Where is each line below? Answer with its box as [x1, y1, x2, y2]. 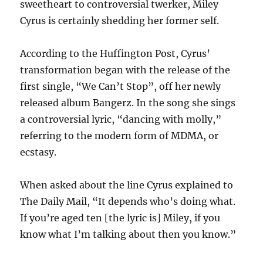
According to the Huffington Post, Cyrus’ [20, 48, 211, 59]
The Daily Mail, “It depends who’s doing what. [20, 195, 236, 207]
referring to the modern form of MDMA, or [20, 130, 219, 141]
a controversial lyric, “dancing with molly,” [20, 113, 222, 125]
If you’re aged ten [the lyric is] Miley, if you [20, 212, 221, 224]
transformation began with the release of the [20, 64, 231, 76]
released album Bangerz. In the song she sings [20, 97, 236, 109]
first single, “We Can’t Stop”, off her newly [20, 80, 221, 92]
